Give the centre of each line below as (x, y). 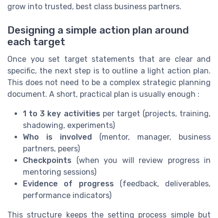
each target (36, 42)
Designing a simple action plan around (98, 30)
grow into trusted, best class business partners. (94, 6)
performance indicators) (67, 195)
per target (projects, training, (155, 113)
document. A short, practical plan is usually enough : (103, 94)
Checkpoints (47, 160)
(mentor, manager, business (151, 137)
